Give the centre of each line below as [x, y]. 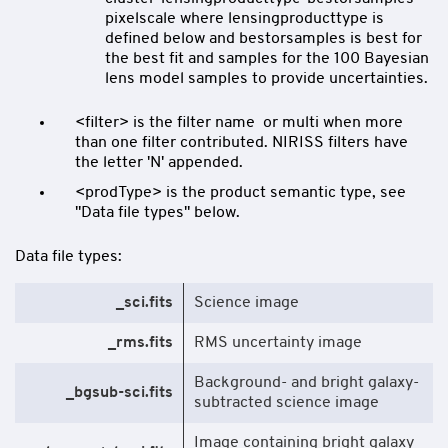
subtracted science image [286, 402]
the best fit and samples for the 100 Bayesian [267, 58]
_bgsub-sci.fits [119, 392]
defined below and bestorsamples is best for [263, 38]
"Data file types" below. [157, 212]
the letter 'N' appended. [159, 162]
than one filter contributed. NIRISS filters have [241, 142]
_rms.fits [140, 342]
